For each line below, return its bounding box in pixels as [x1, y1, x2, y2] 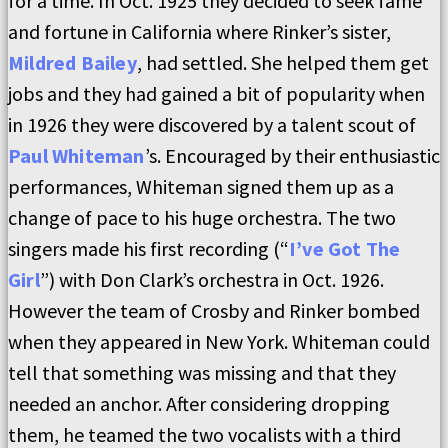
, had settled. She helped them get [136, 50, 429, 75]
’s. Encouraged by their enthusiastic [144, 143, 440, 168]
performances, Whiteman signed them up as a [8, 174, 394, 199]
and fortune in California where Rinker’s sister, [8, 19, 391, 44]
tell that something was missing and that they [8, 360, 396, 385]
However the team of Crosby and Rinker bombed [8, 298, 420, 323]
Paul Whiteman [8, 143, 145, 168]
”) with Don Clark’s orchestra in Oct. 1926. [39, 267, 384, 292]
